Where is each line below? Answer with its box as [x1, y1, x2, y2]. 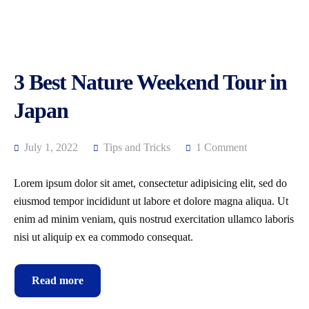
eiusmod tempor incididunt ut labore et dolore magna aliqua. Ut [14, 195, 288, 207]
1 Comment [196, 141, 247, 153]
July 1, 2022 [21, 141, 78, 153]
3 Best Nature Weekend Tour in [14, 70, 287, 94]
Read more [32, 275, 83, 286]
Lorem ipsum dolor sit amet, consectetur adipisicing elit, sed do [14, 177, 287, 189]
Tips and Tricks [103, 141, 170, 153]
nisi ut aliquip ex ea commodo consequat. [14, 231, 193, 243]
